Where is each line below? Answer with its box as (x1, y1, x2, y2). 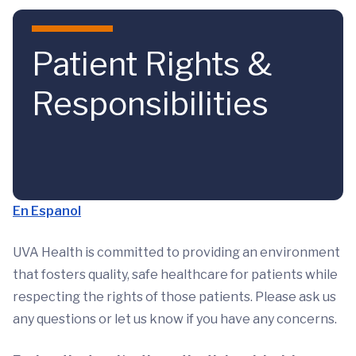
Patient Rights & (32, 44, 273, 83)
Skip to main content (25, 20, 152, 35)
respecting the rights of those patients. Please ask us (13, 289, 336, 304)
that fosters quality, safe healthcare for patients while (13, 267, 338, 282)
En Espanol (13, 203, 81, 219)
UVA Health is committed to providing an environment (13, 245, 340, 260)
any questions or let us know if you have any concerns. (13, 311, 337, 327)
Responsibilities (32, 84, 269, 123)
